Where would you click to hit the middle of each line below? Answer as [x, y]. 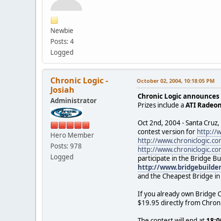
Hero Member [72, 135]
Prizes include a [162, 105]
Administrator [74, 100]
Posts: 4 [62, 41]
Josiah [62, 90]
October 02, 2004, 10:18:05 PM [176, 80]
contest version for [167, 131]
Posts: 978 [66, 146]
